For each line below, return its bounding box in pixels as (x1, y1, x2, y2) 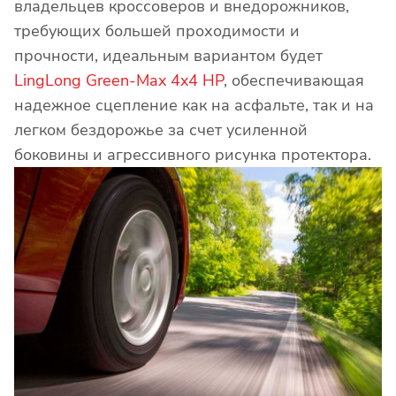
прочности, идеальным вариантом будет (14, 44, 323, 66)
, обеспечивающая (224, 69, 364, 91)
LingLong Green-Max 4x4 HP (14, 69, 224, 91)
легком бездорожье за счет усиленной (14, 118, 308, 141)
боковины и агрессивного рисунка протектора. (14, 143, 371, 165)
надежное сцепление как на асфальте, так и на (14, 94, 374, 116)
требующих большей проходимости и (14, 19, 300, 42)
